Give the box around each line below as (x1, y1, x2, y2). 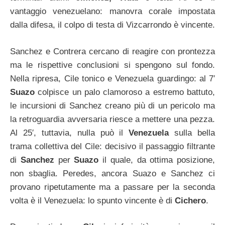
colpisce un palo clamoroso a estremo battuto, (38, 87, 215, 97)
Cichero (175, 195, 206, 205)
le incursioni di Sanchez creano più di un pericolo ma (10, 100, 215, 110)
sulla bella (174, 128, 215, 138)
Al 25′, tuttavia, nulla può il (10, 128, 129, 138)
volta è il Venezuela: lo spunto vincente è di (10, 195, 175, 205)
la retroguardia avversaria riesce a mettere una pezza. (10, 114, 215, 124)
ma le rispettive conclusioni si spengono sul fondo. (10, 60, 215, 70)
